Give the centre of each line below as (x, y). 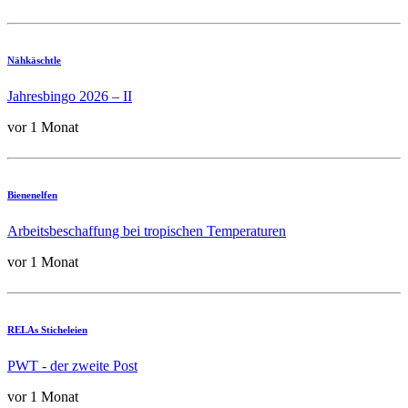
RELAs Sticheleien (47, 329)
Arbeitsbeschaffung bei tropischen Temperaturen (147, 230)
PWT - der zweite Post (72, 365)
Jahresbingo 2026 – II (70, 96)
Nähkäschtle (34, 60)
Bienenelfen (32, 194)
